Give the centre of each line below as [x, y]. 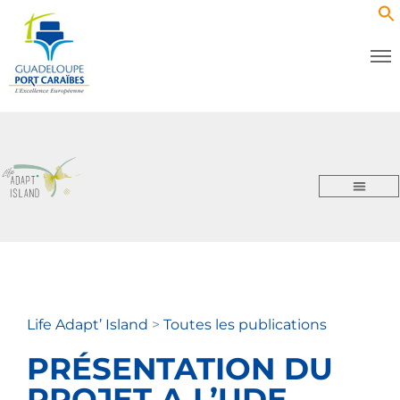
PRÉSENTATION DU [180, 368]
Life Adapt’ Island [89, 324]
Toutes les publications [245, 324]
